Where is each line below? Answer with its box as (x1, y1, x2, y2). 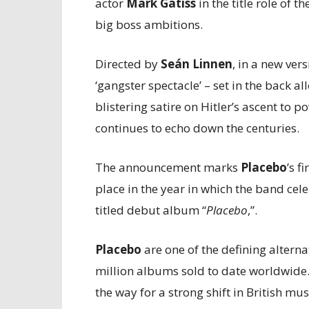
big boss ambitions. (95, 17, 203, 32)
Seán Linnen (161, 56, 232, 72)
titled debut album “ (95, 202, 206, 218)
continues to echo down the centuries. (95, 120, 299, 136)
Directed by (95, 56, 161, 72)
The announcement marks (95, 159, 241, 175)
